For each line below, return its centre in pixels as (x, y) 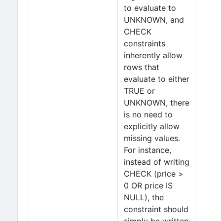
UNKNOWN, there (157, 103)
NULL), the (144, 197)
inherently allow (153, 55)
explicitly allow (152, 126)
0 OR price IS (148, 185)
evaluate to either (157, 79)
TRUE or (139, 91)
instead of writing (157, 162)
